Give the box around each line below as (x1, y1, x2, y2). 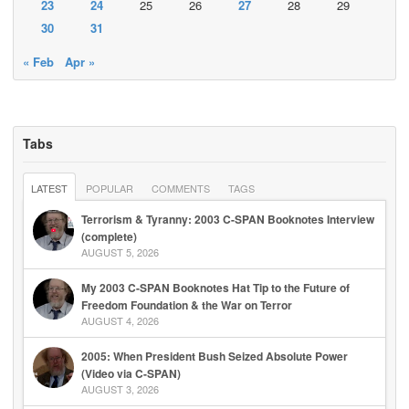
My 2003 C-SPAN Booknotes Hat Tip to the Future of (81, 278, 350, 296)
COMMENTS (152, 180, 210, 195)
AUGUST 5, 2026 (81, 244, 159, 259)
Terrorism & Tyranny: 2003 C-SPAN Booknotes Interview (81, 210, 374, 227)
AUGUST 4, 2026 (81, 312, 159, 328)
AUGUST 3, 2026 (81, 381, 159, 396)
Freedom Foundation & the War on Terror (81, 296, 292, 313)
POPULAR (86, 180, 133, 195)
